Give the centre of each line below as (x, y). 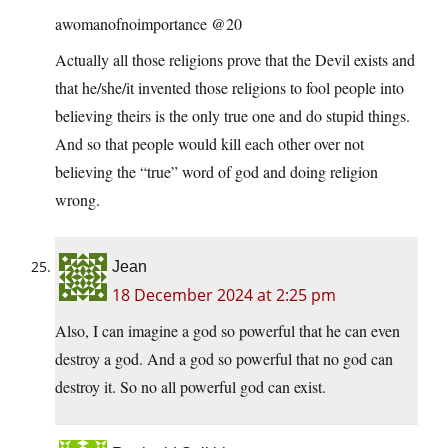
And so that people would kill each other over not (209, 144)
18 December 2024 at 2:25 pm (224, 295)
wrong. (77, 200)
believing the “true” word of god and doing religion (216, 172)
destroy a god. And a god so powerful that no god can (224, 359)
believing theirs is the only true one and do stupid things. (232, 116)
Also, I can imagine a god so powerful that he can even (227, 331)
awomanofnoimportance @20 (148, 24)
